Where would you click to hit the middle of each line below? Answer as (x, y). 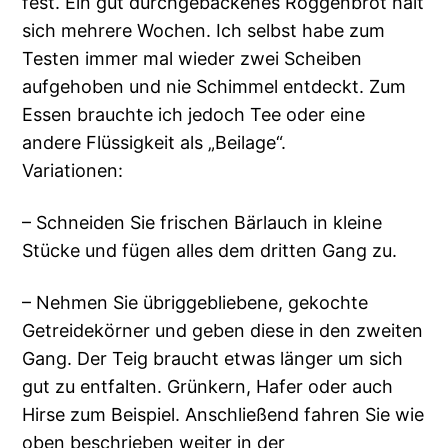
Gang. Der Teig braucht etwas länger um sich (213, 359)
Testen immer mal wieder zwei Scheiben (192, 59)
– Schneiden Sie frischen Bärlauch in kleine (202, 223)
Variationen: (73, 171)
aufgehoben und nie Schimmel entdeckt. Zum (214, 87)
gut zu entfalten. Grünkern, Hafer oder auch (208, 387)
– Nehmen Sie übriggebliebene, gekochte (195, 303)
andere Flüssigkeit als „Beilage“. (154, 143)
